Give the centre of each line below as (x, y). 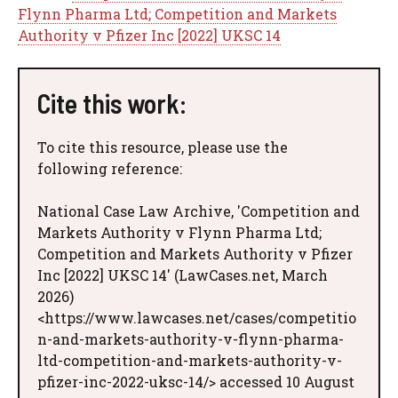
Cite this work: (112, 103)
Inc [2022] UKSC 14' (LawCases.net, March (183, 275)
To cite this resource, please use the (163, 147)
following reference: (110, 168)
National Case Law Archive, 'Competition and (199, 211)
